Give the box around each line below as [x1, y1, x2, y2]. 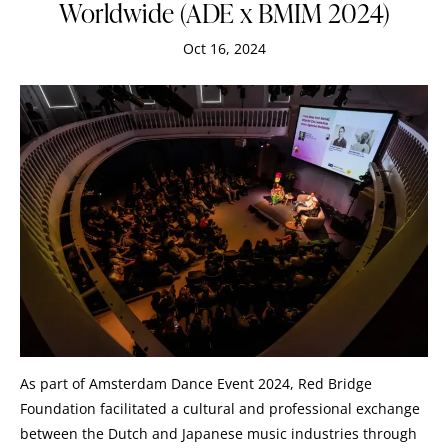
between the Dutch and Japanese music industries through [20, 423, 417, 443]
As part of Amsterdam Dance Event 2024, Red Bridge [20, 373, 372, 393]
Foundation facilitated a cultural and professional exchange [20, 398, 420, 418]
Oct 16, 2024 [182, 38, 266, 58]
